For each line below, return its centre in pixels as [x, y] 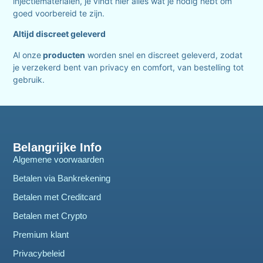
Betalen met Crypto [50, 215]
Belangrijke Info [58, 147]
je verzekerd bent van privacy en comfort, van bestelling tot [129, 67]
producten [63, 55]
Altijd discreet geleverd [60, 34]
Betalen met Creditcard [57, 197]
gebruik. [29, 79]
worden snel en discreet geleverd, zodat [164, 55]
